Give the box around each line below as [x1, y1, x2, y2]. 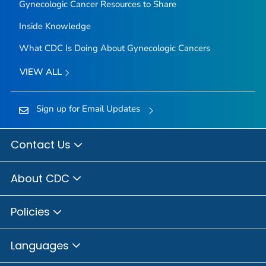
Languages [11, 237, 72, 253]
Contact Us [11, 137, 74, 153]
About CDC [11, 170, 72, 186]
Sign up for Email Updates [36, 102, 140, 115]
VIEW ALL [19, 66, 64, 78]
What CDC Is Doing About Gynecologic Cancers [18, 42, 210, 55]
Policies [11, 204, 53, 220]
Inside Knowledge [18, 20, 91, 33]
